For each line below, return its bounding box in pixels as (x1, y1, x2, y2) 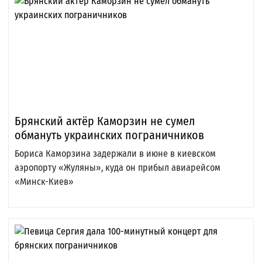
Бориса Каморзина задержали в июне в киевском (15, 148, 216, 160)
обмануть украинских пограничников (15, 128, 204, 143)
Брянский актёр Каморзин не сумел (15, 114, 195, 129)
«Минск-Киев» (15, 176, 74, 188)
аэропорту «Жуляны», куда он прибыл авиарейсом (15, 162, 220, 174)
